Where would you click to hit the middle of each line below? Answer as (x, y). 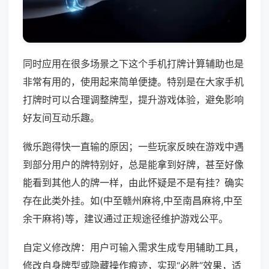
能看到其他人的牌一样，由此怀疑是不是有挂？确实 (133, 183)
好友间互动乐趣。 (61, 118)
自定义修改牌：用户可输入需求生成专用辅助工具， (133, 248)
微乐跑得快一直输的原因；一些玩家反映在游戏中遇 (133, 147)
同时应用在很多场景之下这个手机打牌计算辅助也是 (133, 64)
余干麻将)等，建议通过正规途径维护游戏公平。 (125, 219)
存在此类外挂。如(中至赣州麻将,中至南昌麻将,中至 (133, 201)
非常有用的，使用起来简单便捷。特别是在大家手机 (133, 82)
